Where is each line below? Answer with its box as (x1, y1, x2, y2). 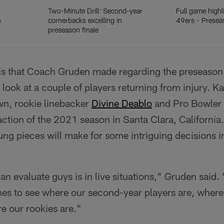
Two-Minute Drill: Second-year (48, 6, 143, 15)
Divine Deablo (91, 97, 152, 109)
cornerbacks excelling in (48, 16, 122, 24)
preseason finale (48, 25, 99, 34)
